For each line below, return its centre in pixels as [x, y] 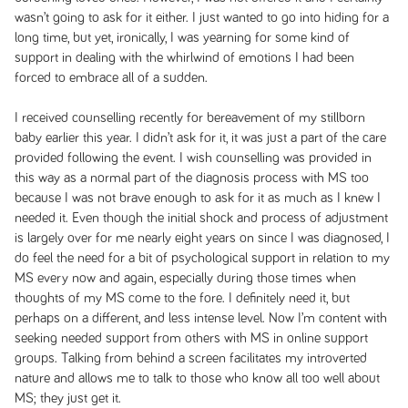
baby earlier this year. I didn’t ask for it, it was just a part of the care [200, 138]
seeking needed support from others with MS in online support [191, 338]
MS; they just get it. [67, 398]
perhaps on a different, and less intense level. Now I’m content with [200, 318]
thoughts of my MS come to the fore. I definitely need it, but [182, 298]
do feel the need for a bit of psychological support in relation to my [202, 258]
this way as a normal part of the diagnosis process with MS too [191, 178]
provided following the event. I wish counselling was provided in [193, 158]
